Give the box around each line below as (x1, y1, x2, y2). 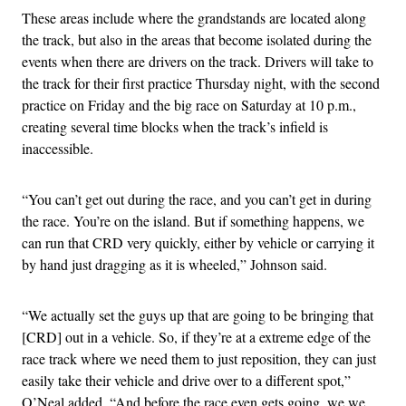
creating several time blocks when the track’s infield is (22, 117, 328, 137)
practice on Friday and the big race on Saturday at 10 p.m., (22, 95, 356, 115)
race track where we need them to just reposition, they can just (22, 349, 376, 369)
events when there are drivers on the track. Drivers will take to (22, 52, 373, 72)
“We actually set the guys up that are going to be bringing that (22, 305, 373, 325)
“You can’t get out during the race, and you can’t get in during (22, 189, 372, 209)
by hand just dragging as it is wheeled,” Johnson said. (22, 255, 327, 275)
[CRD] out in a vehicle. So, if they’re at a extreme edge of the (22, 327, 371, 347)
